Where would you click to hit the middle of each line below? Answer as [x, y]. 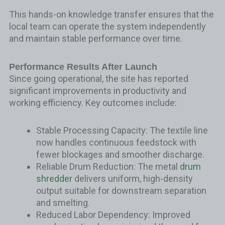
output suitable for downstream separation [121, 191]
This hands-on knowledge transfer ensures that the [111, 14]
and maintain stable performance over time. [95, 38]
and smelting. [63, 203]
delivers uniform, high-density [132, 179]
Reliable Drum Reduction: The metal [108, 166]
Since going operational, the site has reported [98, 78]
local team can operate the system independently [107, 26]
